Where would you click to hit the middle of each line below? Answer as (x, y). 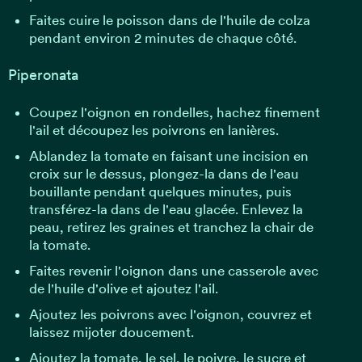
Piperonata (43, 75)
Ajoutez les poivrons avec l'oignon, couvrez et (170, 314)
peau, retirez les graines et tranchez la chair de (171, 227)
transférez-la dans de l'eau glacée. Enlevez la (166, 209)
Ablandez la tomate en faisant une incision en (168, 156)
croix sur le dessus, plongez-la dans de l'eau (164, 173)
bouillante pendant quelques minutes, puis (160, 191)
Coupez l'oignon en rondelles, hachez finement (174, 112)
